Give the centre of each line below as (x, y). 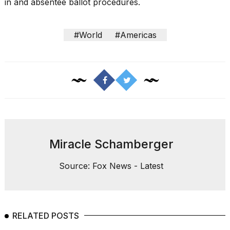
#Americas (136, 35)
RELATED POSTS (46, 216)
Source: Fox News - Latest (111, 166)
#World (88, 35)
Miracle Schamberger (111, 144)
